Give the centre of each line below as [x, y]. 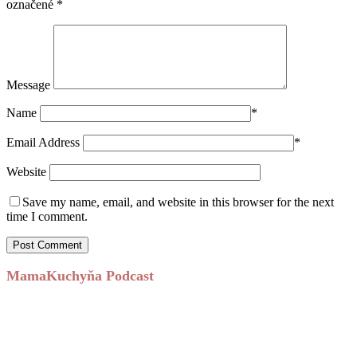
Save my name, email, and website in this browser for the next [178, 202]
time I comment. [47, 216]
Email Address [43, 142]
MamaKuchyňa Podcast [80, 275]
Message [28, 84]
